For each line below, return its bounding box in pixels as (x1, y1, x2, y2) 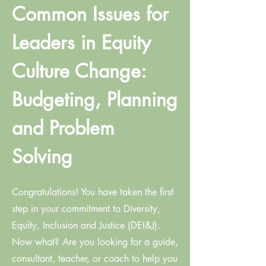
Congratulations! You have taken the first (12, 186, 173, 198)
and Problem (12, 116, 115, 140)
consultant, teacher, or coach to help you (12, 252, 178, 265)
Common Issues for (12, 2, 169, 26)
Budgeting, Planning (12, 87, 178, 112)
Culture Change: (12, 59, 146, 83)
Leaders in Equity (12, 30, 151, 55)
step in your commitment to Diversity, (12, 202, 160, 215)
